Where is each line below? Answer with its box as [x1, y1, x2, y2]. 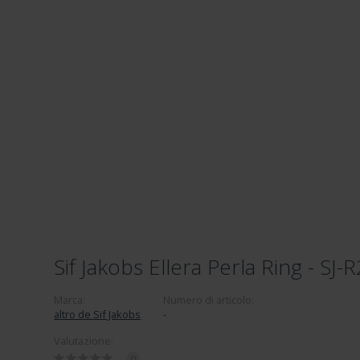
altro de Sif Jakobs [54, 307, 141, 321]
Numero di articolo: [163, 292, 255, 307]
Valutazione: [54, 333, 114, 348]
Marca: [54, 292, 86, 307]
